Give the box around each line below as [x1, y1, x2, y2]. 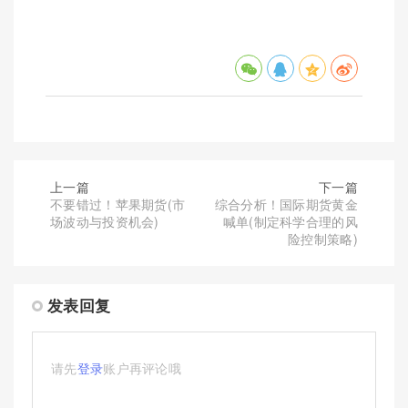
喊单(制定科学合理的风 [222, 211, 358, 230]
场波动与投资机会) [50, 211, 159, 230]
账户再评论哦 [103, 358, 182, 377]
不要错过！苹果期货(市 [50, 194, 186, 213]
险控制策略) [288, 229, 358, 248]
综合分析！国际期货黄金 [214, 194, 358, 213]
